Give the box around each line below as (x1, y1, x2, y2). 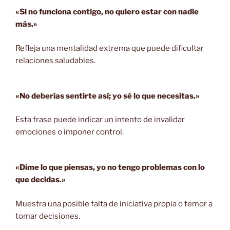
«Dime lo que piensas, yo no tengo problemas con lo (15, 163, 205, 172)
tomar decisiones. (15, 211, 80, 221)
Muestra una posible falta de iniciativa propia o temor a (15, 199, 213, 208)
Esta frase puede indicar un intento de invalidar (15, 115, 185, 125)
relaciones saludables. (15, 55, 95, 65)
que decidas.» (15, 175, 66, 185)
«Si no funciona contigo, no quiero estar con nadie (15, 7, 199, 17)
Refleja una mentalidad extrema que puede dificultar (15, 43, 204, 53)
